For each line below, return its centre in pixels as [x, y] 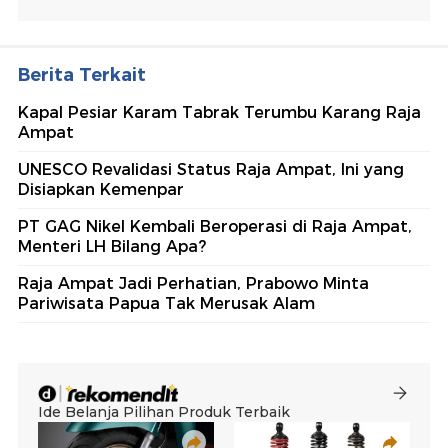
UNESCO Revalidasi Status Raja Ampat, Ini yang [211, 170]
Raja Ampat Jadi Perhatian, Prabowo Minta [193, 284]
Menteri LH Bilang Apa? [112, 247]
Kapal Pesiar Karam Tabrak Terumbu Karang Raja [219, 113]
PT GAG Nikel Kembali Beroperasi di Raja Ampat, [215, 227]
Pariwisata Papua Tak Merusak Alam [166, 304]
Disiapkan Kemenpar [101, 190]
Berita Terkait [82, 75]
